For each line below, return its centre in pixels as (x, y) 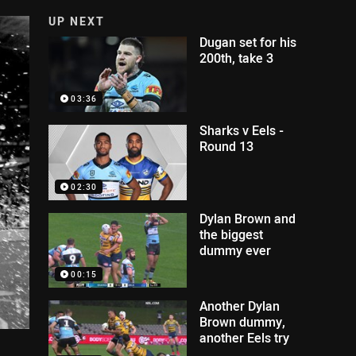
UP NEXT (77, 21)
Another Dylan (240, 306)
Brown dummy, (243, 322)
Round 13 (227, 146)
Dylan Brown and (248, 218)
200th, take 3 (237, 58)
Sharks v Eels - (242, 130)
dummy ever (236, 250)
